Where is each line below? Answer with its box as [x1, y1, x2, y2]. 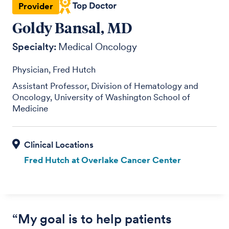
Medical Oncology [58, 40, 138, 53]
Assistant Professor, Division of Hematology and [12, 80, 199, 91]
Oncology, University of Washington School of [12, 91, 191, 102]
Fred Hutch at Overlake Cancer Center [24, 154, 181, 165]
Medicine [12, 103, 49, 113]
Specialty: [12, 40, 57, 53]
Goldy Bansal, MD [12, 17, 133, 37]
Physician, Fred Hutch [12, 64, 96, 75]
